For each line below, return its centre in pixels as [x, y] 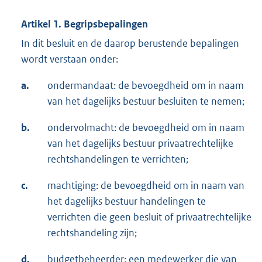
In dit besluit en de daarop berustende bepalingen [130, 44]
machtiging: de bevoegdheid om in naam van [146, 186]
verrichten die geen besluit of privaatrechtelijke [149, 217]
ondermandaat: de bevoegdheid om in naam [146, 86]
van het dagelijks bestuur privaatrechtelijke [140, 144]
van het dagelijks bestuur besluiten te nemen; [146, 101]
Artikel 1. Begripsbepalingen [85, 24]
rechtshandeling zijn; [92, 233]
